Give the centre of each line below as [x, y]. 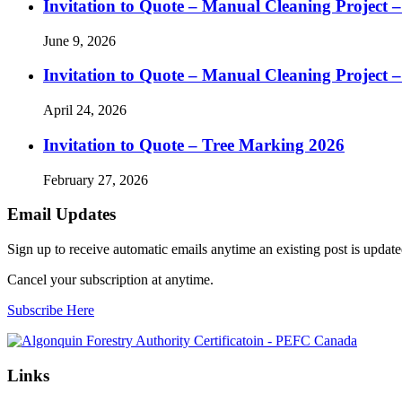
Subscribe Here [51, 310]
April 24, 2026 [85, 110]
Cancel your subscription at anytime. [110, 280]
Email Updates [61, 214]
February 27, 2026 [96, 179]
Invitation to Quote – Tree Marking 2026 [194, 144]
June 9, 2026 [79, 40]
